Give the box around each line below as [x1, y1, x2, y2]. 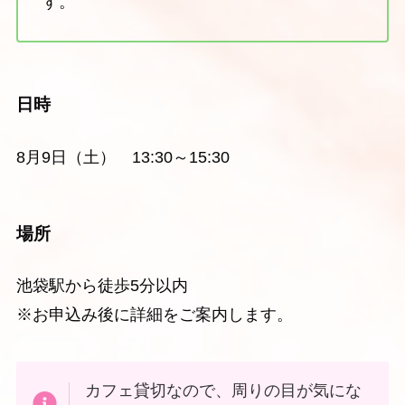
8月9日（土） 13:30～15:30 [15, 147, 230, 166]
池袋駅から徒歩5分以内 [15, 277, 188, 296]
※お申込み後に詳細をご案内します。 [15, 306, 293, 325]
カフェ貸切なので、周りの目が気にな [85, 381, 363, 400]
